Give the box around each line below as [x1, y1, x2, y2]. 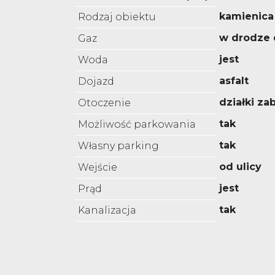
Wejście [78, 161, 117, 174]
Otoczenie [78, 97, 131, 109]
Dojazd [78, 76, 114, 88]
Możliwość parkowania [78, 118, 196, 131]
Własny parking [78, 140, 159, 152]
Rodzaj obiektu [78, 11, 156, 23]
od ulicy [219, 161, 261, 173]
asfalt [219, 75, 249, 87]
